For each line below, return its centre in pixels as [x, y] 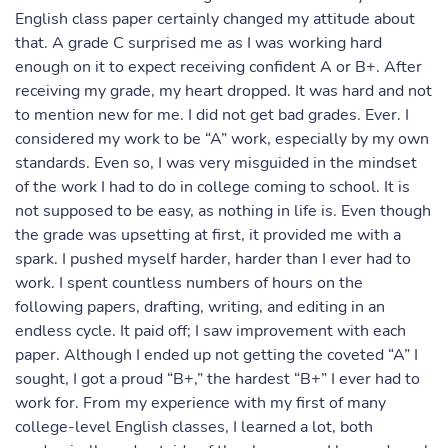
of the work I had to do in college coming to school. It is [212, 187]
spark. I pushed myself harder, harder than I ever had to [213, 259]
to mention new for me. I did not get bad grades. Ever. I [212, 115]
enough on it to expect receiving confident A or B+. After [218, 67]
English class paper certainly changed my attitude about [215, 19]
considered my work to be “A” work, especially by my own [222, 139]
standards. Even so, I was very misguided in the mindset [216, 163]
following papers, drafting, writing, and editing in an [200, 307]
